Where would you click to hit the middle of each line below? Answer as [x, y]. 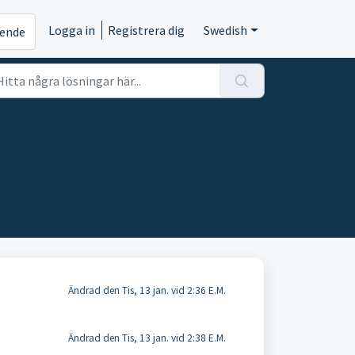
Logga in [72, 30]
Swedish [226, 30]
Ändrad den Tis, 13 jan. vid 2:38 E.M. [147, 338]
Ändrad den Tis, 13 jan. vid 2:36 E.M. [147, 290]
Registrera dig [147, 30]
